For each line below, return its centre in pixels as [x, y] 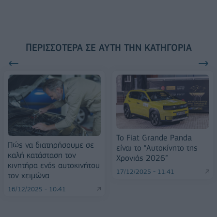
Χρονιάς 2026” [142, 158]
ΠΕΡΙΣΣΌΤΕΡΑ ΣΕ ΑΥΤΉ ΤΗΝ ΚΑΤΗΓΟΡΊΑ [108, 47]
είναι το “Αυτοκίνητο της [157, 148]
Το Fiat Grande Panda [154, 138]
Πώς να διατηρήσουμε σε [51, 145]
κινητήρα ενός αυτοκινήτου [54, 165]
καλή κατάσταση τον [42, 155]
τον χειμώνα [29, 176]
